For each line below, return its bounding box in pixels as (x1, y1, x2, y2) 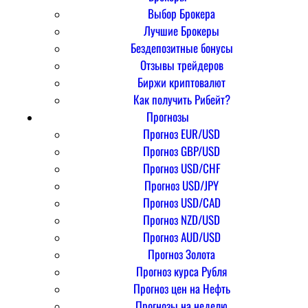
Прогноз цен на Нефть (133, 279, 230, 297)
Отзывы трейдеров (140, 56, 223, 74)
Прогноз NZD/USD (143, 210, 220, 228)
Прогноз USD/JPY (144, 176, 219, 194)
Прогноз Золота (148, 245, 215, 263)
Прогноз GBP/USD (143, 142, 220, 159)
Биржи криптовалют (137, 73, 225, 91)
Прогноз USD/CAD (142, 193, 221, 211)
